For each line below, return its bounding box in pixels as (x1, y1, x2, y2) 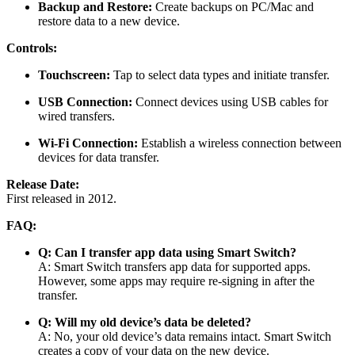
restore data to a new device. (38, 13, 180, 28)
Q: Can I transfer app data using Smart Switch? (38, 245, 296, 259)
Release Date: (6, 177, 79, 191)
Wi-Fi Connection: (38, 136, 138, 150)
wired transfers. (38, 109, 115, 123)
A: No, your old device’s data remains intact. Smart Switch (38, 329, 331, 343)
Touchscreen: (38, 67, 110, 82)
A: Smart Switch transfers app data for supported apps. (38, 259, 311, 273)
